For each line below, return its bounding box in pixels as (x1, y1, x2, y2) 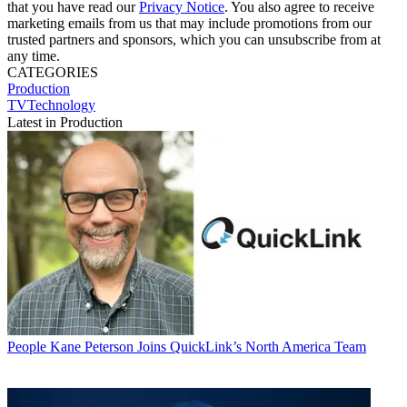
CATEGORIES (7, 64, 98, 80)
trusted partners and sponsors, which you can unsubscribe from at (7, 31, 381, 47)
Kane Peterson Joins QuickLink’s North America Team (50, 338, 366, 354)
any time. (7, 47, 60, 64)
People (7, 338, 46, 354)
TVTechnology (7, 96, 95, 113)
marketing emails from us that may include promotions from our (7, 15, 372, 31)
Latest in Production (7, 114, 123, 130)
